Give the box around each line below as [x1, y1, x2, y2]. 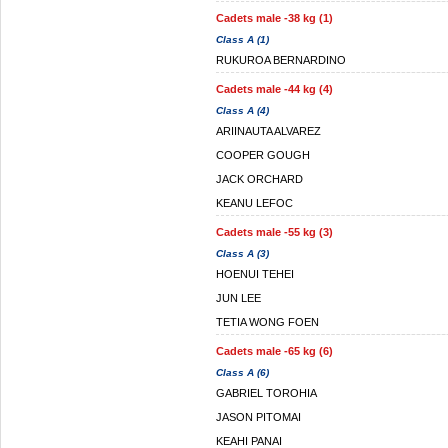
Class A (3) [216, 248, 269, 259]
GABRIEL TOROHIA [216, 387, 317, 399]
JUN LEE [216, 292, 261, 304]
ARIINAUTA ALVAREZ [216, 125, 321, 137]
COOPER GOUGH [216, 149, 310, 161]
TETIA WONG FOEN [216, 316, 319, 328]
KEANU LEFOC [216, 197, 293, 209]
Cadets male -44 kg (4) [216, 83, 333, 95]
